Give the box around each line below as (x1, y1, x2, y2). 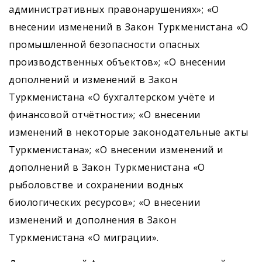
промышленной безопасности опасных (9, 38, 200, 51)
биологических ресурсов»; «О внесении (9, 196, 200, 209)
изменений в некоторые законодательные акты (9, 126, 248, 139)
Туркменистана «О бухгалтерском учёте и (9, 91, 215, 104)
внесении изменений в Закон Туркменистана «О (9, 20, 249, 34)
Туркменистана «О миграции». (9, 231, 159, 244)
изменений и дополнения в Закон (9, 213, 176, 227)
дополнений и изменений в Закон (9, 73, 177, 87)
